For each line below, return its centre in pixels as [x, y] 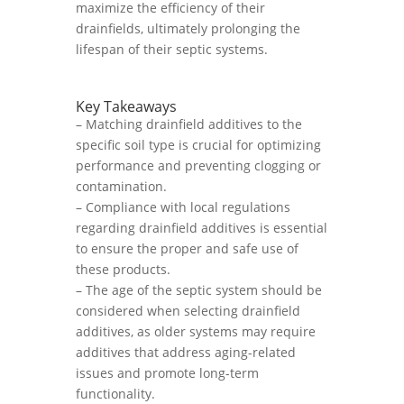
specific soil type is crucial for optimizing [198, 145]
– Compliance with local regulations [183, 207]
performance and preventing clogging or [198, 165]
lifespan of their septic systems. [172, 49]
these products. [123, 269]
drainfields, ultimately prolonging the [188, 28]
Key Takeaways [126, 106]
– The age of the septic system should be [199, 290]
